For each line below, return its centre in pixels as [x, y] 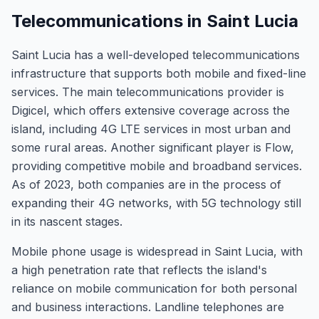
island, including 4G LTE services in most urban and [151, 129]
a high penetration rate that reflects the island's [139, 270]
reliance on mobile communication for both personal [154, 288]
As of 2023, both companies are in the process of [146, 184]
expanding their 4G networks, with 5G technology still [156, 203]
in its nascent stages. [67, 221]
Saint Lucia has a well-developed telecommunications [156, 55]
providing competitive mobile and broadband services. [157, 166]
